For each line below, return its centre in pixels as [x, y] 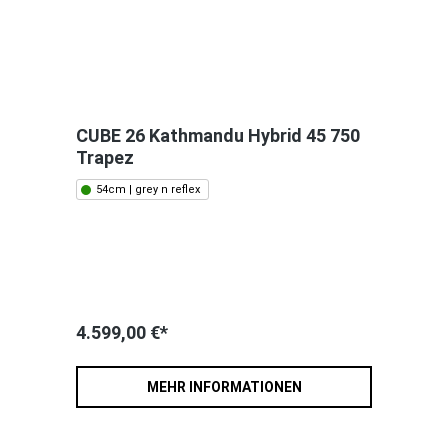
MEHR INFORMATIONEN [224, 387]
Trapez [105, 158]
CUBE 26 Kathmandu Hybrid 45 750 [218, 136]
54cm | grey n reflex [148, 190]
